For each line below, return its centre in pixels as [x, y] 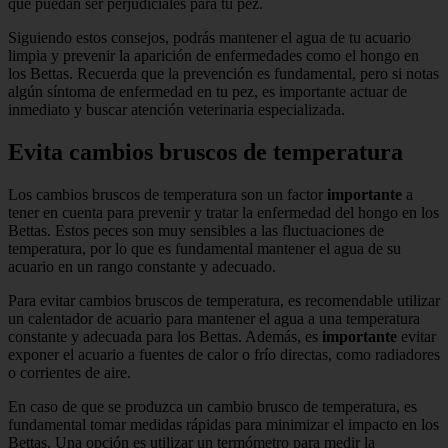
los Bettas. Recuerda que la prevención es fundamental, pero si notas [223, 73]
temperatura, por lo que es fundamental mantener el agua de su [204, 248]
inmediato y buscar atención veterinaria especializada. [176, 109]
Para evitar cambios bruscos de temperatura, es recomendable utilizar [224, 300]
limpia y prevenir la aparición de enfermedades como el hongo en [213, 55]
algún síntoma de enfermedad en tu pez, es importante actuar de [207, 91]
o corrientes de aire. [69, 372]
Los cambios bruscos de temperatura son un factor [167, 194]
